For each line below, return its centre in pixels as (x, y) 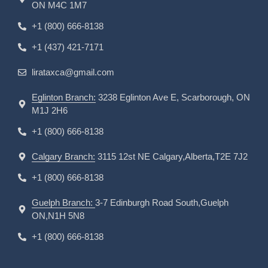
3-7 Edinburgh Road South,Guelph (162, 202)
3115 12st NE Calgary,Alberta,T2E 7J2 (171, 156)
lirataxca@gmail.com (73, 72)
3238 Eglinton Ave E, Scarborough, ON (173, 97)
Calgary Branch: (63, 156)
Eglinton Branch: (63, 97)
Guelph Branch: (63, 202)
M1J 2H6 (49, 110)
